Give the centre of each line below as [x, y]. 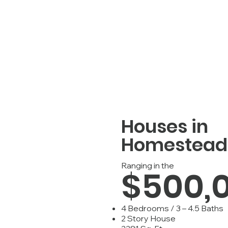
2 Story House [148, 218]
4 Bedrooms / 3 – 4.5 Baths [172, 208]
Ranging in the [148, 165]
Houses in [165, 126]
